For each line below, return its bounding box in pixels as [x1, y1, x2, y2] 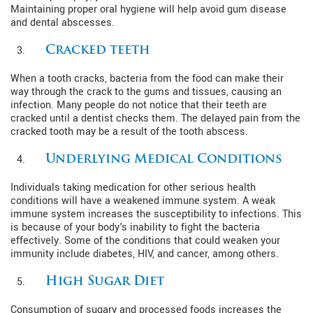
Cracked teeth [45, 43, 150, 57]
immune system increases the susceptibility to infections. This [10, 206, 302, 221]
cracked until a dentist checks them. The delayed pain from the [10, 110, 300, 126]
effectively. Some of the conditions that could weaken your [10, 233, 280, 248]
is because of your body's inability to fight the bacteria [10, 219, 260, 235]
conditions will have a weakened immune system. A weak [10, 193, 275, 208]
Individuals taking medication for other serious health [10, 180, 256, 195]
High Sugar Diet [45, 275, 164, 289]
